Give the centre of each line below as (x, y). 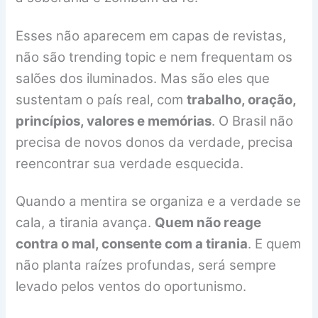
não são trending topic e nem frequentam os (154, 57)
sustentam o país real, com (102, 99)
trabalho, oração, (242, 99)
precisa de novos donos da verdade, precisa (155, 142)
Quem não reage (208, 222)
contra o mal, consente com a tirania (132, 243)
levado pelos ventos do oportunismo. (131, 286)
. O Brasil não (253, 121)
